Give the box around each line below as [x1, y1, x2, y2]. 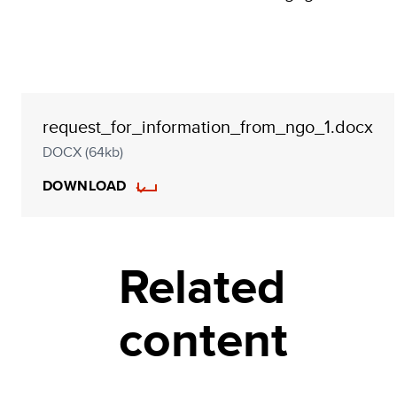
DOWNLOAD [43, 175, 127, 196]
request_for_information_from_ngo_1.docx [43, 113, 373, 139]
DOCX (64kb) [43, 142, 123, 162]
